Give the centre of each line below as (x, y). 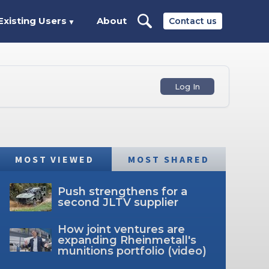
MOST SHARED (169, 159)
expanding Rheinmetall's (127, 240)
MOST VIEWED (55, 159)
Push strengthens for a (122, 192)
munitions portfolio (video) (132, 251)
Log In (187, 86)
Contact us (193, 21)
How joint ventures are (121, 229)
